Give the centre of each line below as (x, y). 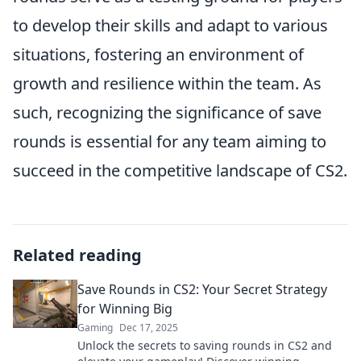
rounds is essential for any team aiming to (170, 142)
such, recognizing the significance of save (167, 113)
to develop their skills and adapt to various (170, 26)
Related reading (77, 255)
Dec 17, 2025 (149, 328)
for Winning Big (125, 309)
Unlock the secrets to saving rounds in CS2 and (205, 346)
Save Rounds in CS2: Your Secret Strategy (202, 290)
